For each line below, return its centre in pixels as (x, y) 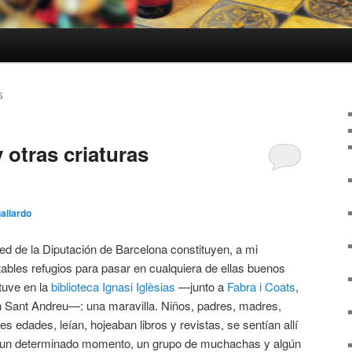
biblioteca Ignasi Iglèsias (113, 286)
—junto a (201, 286)
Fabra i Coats (261, 286)
